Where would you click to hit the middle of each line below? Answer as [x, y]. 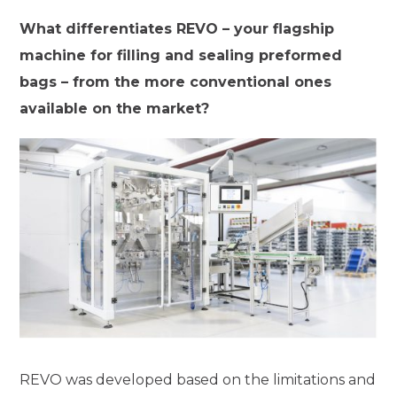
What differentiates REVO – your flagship [177, 29]
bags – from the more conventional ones [176, 82]
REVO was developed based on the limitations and [198, 380]
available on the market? [115, 109]
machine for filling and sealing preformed [181, 56]
